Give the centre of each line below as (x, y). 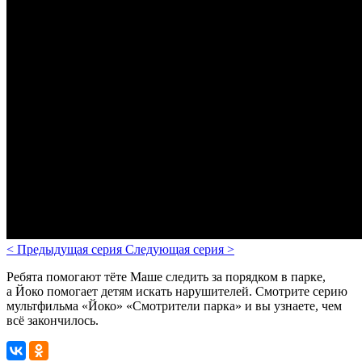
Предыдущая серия (71, 249)
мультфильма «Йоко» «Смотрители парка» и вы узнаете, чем (174, 305)
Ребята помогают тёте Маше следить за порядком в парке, (166, 276)
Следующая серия (176, 249)
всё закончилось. (53, 320)
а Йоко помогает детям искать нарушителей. (131, 291)
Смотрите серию (301, 291)
